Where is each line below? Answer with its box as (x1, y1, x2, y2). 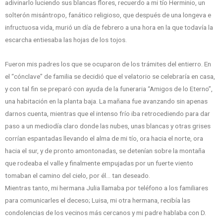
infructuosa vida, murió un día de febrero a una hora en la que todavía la (5, 23, 213, 32)
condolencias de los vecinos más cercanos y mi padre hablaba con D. (5, 209, 206, 217)
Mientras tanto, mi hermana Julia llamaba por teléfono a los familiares (5, 184, 208, 192)
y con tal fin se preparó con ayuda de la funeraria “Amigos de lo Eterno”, (5, 85, 213, 93)
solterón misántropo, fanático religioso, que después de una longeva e (5, 11, 211, 19)
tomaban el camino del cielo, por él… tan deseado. (5, 171, 150, 180)
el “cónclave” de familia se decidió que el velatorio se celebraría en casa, (5, 72, 215, 81)
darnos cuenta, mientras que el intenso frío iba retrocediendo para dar (5, 110, 210, 118)
